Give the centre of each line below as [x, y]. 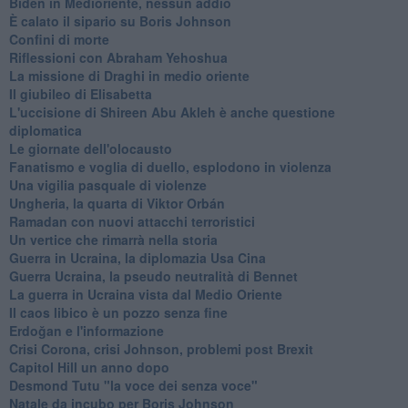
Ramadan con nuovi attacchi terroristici [132, 221]
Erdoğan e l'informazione [86, 330]
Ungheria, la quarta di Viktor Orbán [117, 203]
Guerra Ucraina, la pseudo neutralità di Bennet [153, 275]
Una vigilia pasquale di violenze [107, 184]
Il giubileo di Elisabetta [80, 93]
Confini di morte [59, 39]
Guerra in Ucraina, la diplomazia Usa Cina [137, 257]
